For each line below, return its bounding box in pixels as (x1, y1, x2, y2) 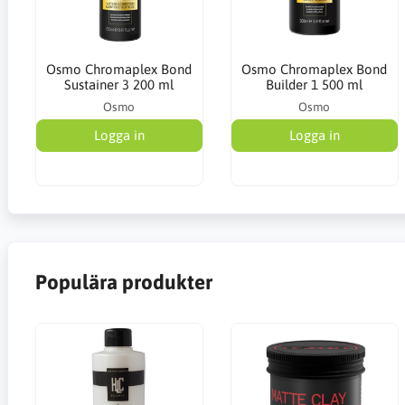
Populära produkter (34, 270, 212, 295)
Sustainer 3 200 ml (64, 76, 174, 92)
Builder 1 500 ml (266, 76, 363, 92)
